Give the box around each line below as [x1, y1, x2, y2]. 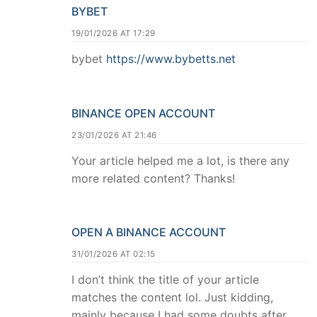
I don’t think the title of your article [71, 272, 259, 287]
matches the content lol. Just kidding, [71, 290, 273, 305]
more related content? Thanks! [71, 171, 235, 185]
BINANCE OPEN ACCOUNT [71, 105, 215, 120]
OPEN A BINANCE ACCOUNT [71, 225, 226, 240]
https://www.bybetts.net [106, 51, 236, 66]
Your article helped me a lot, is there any [71, 153, 289, 168]
